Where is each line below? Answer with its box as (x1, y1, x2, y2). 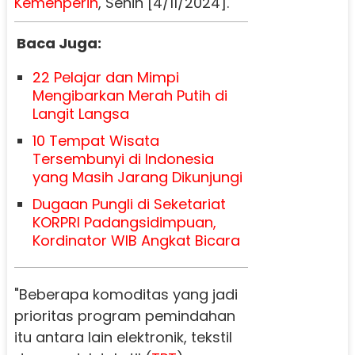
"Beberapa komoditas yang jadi (13, 284, 238, 304)
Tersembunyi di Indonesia (32, 148, 214, 169)
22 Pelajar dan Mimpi (32, 67, 179, 87)
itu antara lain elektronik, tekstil (13, 326, 232, 347)
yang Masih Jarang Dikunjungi (32, 166, 242, 187)
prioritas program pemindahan (13, 305, 235, 326)
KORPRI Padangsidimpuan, (32, 212, 216, 232)
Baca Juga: (16, 32, 101, 53)
